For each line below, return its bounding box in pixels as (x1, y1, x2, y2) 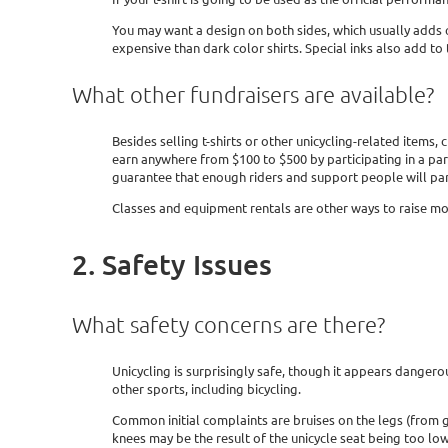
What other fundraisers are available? (72, 81, 434, 108)
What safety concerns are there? (72, 311, 385, 338)
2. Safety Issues (72, 247, 272, 281)
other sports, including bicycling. (112, 380, 301, 398)
